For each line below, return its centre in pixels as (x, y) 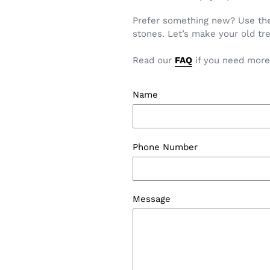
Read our (154, 61)
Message (152, 199)
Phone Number (165, 147)
